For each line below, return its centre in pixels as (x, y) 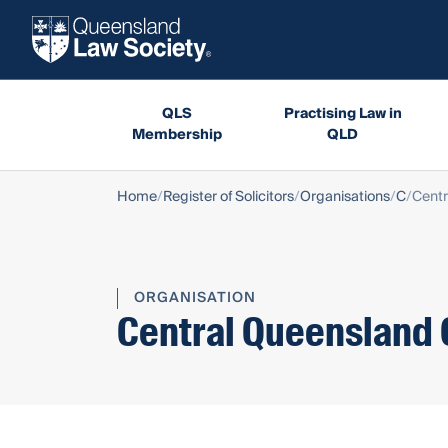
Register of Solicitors (228, 196)
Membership (176, 134)
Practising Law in (342, 113)
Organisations (345, 196)
